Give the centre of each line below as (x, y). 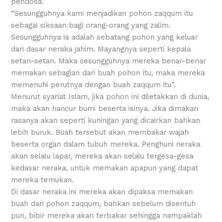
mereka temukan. (44, 180)
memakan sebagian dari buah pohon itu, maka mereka (108, 73)
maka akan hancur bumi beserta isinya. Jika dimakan (105, 109)
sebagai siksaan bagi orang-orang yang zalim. (91, 26)
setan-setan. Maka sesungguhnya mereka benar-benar (109, 61)
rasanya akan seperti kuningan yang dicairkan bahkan (106, 121)
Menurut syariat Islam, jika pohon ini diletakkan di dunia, (110, 97)
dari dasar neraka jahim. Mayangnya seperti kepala (101, 49)
